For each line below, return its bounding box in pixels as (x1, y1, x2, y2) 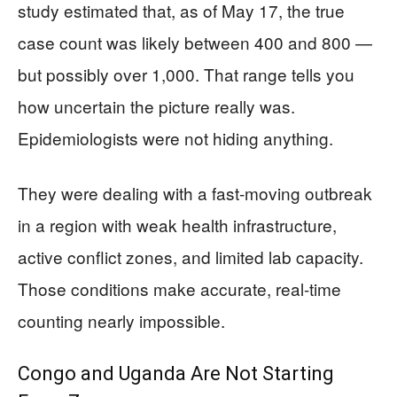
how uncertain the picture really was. (18, 93, 295, 118)
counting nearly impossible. (18, 307, 225, 332)
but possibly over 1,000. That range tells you (18, 61, 354, 86)
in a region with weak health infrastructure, (18, 212, 337, 237)
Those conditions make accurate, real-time (18, 276, 341, 300)
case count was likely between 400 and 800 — (18, 29, 372, 54)
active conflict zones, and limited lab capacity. (18, 244, 363, 269)
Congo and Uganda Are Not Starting (18, 362, 334, 385)
